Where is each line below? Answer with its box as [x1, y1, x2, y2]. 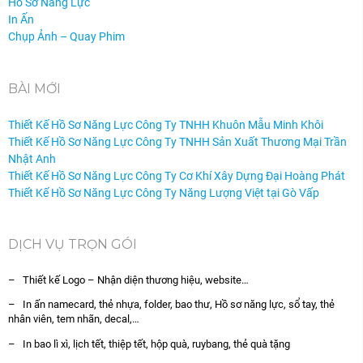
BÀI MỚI [8, 80, 61, 96]
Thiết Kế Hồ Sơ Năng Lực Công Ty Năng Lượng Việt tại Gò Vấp [8, 186, 319, 199]
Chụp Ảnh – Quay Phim [8, 30, 125, 44]
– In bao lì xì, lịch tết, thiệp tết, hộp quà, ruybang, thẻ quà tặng [8, 337, 290, 350]
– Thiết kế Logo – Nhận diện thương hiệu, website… [8, 273, 249, 286]
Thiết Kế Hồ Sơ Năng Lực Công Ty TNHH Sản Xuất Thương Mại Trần [8, 135, 347, 148]
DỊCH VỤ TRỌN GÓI [8, 237, 137, 253]
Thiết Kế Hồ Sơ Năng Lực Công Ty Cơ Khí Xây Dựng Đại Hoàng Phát [8, 169, 345, 182]
